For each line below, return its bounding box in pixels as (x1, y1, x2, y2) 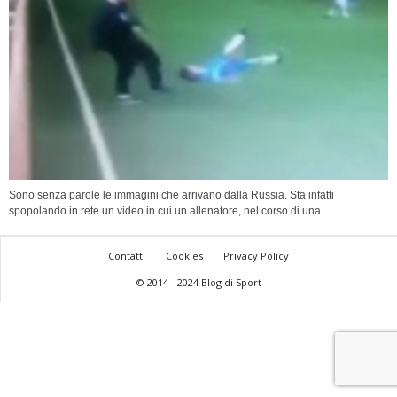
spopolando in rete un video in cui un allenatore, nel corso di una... (9, 205, 329, 218)
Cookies (166, 249, 203, 263)
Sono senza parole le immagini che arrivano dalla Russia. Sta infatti (9, 189, 334, 202)
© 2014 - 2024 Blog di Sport (136, 276, 261, 290)
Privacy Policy (223, 249, 289, 263)
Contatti (108, 249, 145, 263)
